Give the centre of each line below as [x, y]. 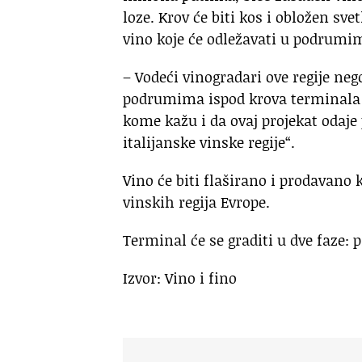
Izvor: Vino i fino [180, 278]
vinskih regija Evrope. [196, 202]
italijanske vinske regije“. [209, 142]
